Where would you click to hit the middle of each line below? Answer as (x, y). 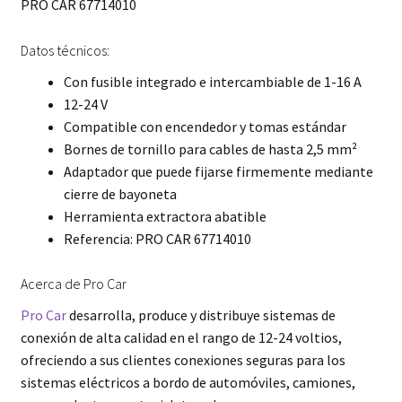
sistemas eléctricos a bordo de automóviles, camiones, (188, 383)
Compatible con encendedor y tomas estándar (205, 126)
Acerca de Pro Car (73, 284)
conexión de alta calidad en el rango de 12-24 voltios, (181, 338)
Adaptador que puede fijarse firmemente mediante (218, 171)
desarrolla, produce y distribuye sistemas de (201, 315)
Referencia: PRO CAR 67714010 (157, 238)
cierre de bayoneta (120, 193)
